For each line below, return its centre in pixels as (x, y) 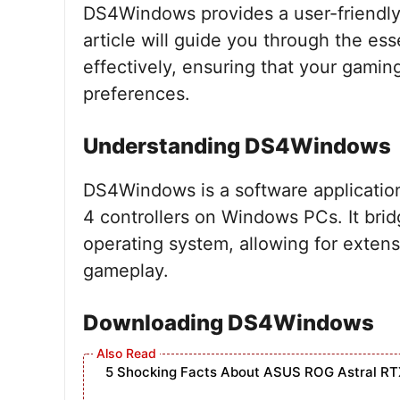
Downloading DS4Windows (229, 323)
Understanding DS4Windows (237, 146)
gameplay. (126, 271)
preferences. (137, 94)
